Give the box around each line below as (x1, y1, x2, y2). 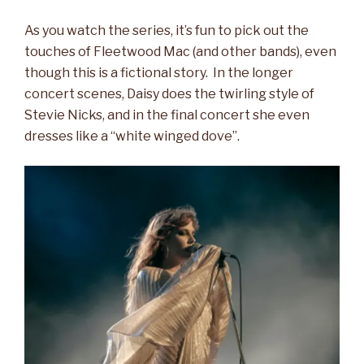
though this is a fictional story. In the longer (24, 65, 293, 81)
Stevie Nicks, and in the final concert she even (24, 107, 310, 123)
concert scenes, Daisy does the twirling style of (24, 86, 314, 102)
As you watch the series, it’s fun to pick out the (24, 23, 309, 39)
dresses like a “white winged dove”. (24, 128, 240, 145)
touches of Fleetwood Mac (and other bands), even (24, 44, 336, 60)
